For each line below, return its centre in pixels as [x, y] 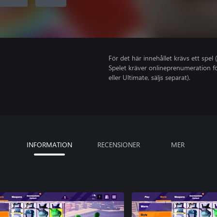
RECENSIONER [119, 144]
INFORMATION [49, 144]
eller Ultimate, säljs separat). [149, 77]
